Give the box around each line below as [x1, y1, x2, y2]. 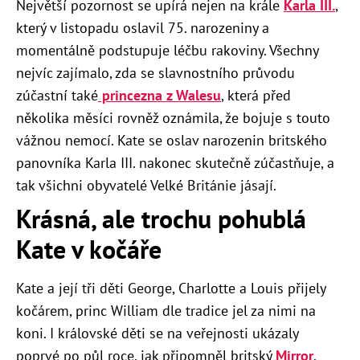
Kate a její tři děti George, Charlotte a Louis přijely [16, 279, 325, 298]
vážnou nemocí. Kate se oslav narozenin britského [16, 131, 327, 150]
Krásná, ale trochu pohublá [16, 202, 306, 236]
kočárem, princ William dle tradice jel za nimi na [16, 301, 316, 321]
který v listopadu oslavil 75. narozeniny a [16, 18, 269, 38]
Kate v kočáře [16, 232, 162, 267]
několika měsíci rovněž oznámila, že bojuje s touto [16, 108, 330, 128]
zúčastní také [16, 86, 98, 105]
